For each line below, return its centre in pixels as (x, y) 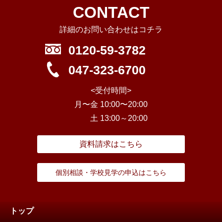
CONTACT (111, 13)
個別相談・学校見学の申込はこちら (111, 173)
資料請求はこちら (111, 144)
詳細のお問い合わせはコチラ (111, 30)
